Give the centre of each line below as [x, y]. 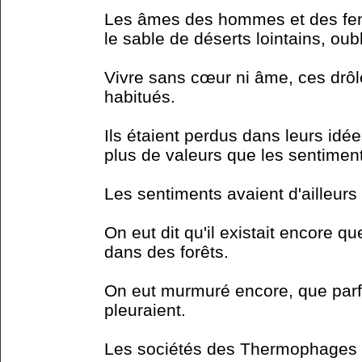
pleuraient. [145, 309]
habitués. [140, 96]
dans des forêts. [166, 251]
